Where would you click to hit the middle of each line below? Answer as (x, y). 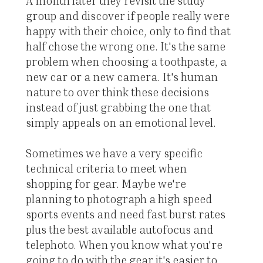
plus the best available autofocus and (119, 230)
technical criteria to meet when (106, 168)
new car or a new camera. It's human (122, 77)
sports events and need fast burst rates (125, 214)
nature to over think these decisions (117, 92)
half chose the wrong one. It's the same (125, 46)
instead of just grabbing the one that (118, 107)
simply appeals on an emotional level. (121, 123)
